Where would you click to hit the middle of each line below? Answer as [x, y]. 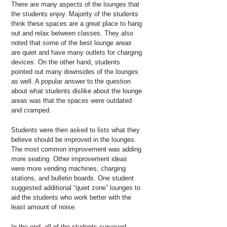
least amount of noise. [44, 207]
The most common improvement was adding [76, 149]
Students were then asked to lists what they [75, 130]
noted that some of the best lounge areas [71, 43]
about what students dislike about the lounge [77, 91]
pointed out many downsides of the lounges [75, 71]
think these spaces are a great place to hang [77, 23]
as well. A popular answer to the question [71, 81]
